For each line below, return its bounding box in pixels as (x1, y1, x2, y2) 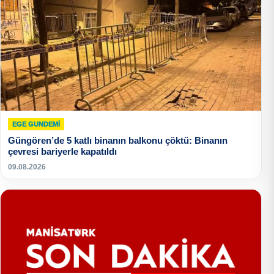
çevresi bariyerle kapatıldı (8, 146, 117, 157)
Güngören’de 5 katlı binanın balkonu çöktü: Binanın (8, 135, 228, 146)
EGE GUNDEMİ (12, 120, 60, 128)
